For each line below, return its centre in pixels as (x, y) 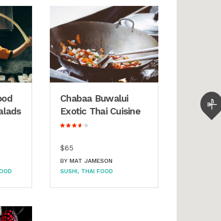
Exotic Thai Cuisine (100, 111)
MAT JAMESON (91, 161)
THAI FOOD (97, 171)
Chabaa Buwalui (94, 99)
